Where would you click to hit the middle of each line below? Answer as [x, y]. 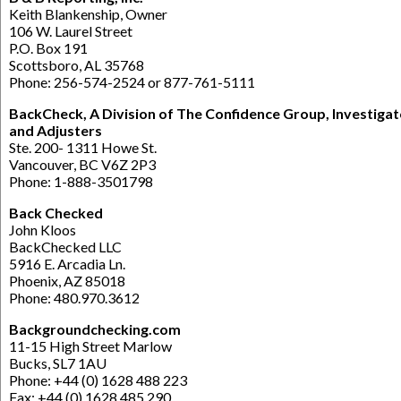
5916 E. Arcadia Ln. [67, 263]
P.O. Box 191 [48, 47]
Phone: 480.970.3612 [74, 297]
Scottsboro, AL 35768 [77, 64]
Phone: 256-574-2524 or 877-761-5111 [132, 81]
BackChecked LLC [65, 246]
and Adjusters [55, 130]
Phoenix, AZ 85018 [67, 280]
